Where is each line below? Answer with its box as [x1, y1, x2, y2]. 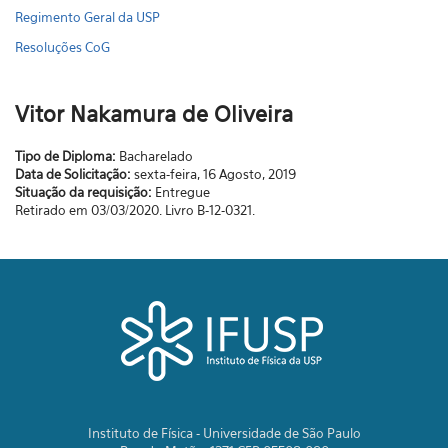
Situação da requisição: [15, 184, 155, 200]
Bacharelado [119, 148, 193, 164]
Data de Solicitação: [15, 166, 134, 182]
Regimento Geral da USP [15, 9, 160, 25]
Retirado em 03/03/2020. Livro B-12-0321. [15, 202, 259, 218]
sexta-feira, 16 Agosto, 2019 [134, 166, 296, 182]
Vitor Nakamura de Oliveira [15, 101, 293, 127]
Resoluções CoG [15, 39, 110, 55]
